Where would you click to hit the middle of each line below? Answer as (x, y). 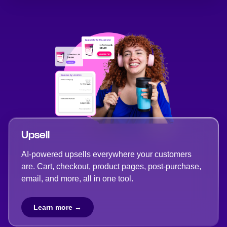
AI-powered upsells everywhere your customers (106, 154)
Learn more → (58, 207)
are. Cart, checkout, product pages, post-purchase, (111, 166)
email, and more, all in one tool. (77, 179)
